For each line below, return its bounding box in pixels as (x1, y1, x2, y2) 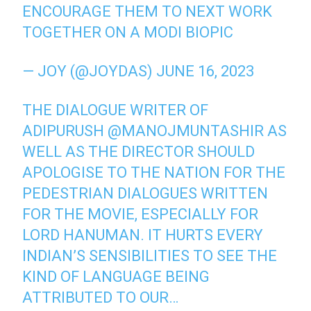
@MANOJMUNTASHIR (108, 122, 264, 140)
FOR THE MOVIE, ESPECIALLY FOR (22, 205, 259, 223)
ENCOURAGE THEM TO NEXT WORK (22, 3, 273, 20)
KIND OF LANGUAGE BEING (22, 268, 210, 285)
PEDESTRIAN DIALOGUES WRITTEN (22, 185, 269, 202)
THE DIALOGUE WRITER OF (22, 101, 209, 119)
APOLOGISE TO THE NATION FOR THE (22, 164, 286, 181)
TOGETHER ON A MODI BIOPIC (22, 24, 234, 41)
